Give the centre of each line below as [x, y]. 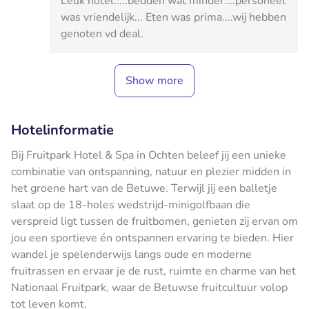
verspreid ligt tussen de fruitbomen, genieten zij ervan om [154, 221]
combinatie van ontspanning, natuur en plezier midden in [151, 171]
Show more [154, 80]
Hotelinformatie [62, 130]
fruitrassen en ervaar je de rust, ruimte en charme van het [153, 271]
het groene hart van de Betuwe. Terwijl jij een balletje [144, 188]
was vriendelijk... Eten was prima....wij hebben [173, 17]
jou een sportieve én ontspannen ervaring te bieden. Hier [152, 238]
